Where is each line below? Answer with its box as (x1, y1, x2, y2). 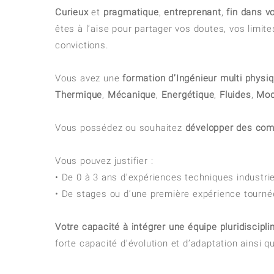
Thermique (55, 89, 103, 100)
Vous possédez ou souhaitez (55, 122, 185, 133)
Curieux (55, 7, 89, 18)
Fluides (220, 89, 251, 100)
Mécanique (107, 89, 157, 100)
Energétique (161, 89, 215, 100)
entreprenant (164, 7, 221, 18)
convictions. (55, 40, 109, 51)
